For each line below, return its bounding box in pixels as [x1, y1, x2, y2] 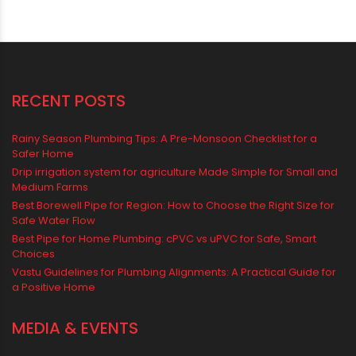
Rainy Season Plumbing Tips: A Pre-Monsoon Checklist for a [12, 219, 317, 234]
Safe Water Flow [12, 300, 95, 316]
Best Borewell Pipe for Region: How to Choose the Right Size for [12, 285, 335, 301]
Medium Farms [12, 267, 88, 283]
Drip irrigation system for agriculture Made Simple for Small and [12, 252, 338, 268]
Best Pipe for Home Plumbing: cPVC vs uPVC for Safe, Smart [12, 319, 316, 335]
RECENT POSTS [12, 177, 126, 200]
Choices [12, 334, 55, 350]
